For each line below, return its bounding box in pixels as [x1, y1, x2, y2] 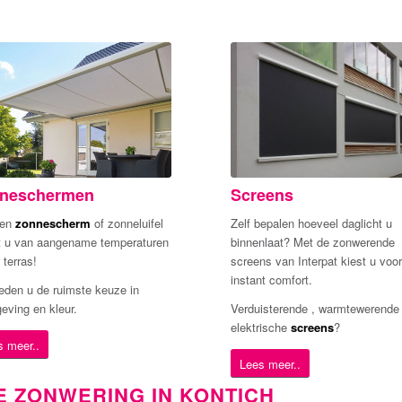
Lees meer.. [240, 354, 301, 372]
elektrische [231, 318, 291, 336]
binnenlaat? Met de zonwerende [231, 232, 395, 250]
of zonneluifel [90, 214, 163, 232]
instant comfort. [231, 270, 312, 288]
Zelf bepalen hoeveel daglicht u [231, 214, 392, 232]
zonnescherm [14, 214, 91, 232]
